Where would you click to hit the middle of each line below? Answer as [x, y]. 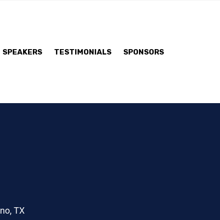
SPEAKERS [22, 52]
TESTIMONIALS [83, 52]
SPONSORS [144, 52]
